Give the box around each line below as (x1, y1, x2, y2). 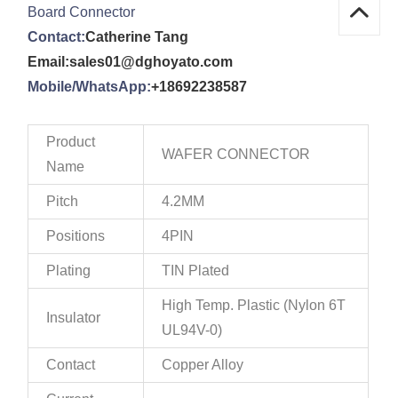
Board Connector (28, 4, 136, 20)
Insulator (46, 310, 101, 326)
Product (46, 134, 96, 150)
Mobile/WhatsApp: (28, 79, 152, 95)
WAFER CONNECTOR (162, 147, 311, 163)
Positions (46, 228, 106, 244)
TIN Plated (162, 263, 230, 279)
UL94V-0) (162, 322, 223, 338)
